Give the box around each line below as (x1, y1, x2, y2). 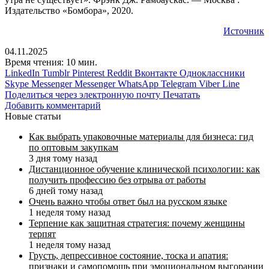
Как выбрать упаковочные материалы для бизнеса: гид (29, 131, 253, 142)
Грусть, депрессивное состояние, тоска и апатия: (29, 250, 228, 261)
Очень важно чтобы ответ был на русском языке (29, 196, 227, 207)
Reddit (107, 67, 132, 78)
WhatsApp (118, 78, 159, 89)
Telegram (161, 78, 196, 89)
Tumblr (42, 67, 70, 78)
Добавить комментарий (5, 100, 101, 110)
